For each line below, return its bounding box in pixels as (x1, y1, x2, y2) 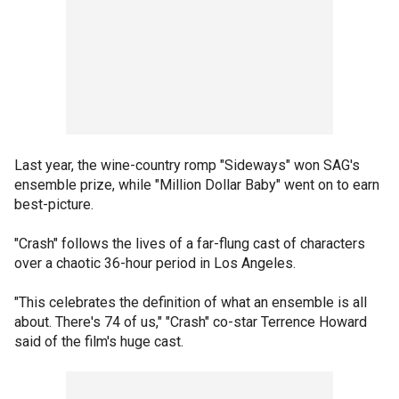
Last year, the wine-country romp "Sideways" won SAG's (14, 157, 360, 174)
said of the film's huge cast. (14, 333, 183, 350)
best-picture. (14, 196, 94, 213)
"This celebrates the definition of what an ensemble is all (14, 294, 367, 311)
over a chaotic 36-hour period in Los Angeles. (14, 255, 296, 272)
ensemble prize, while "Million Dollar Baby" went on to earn (14, 176, 379, 193)
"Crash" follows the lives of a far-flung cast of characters (14, 235, 365, 252)
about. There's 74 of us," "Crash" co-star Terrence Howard (14, 313, 367, 330)
